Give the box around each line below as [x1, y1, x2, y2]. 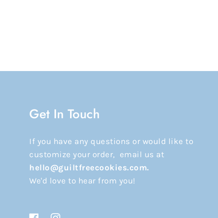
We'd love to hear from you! [29, 176, 136, 186]
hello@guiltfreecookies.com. [29, 163, 149, 173]
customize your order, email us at [29, 149, 164, 160]
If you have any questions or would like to [29, 136, 193, 146]
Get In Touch [29, 105, 100, 124]
